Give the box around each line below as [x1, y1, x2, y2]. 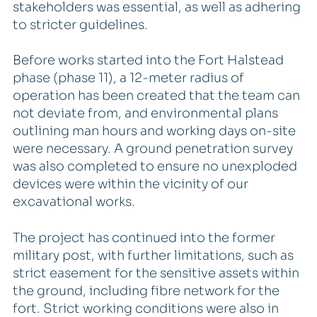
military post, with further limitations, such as [12, 247, 294, 263]
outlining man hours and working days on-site [12, 123, 296, 139]
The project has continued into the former [12, 229, 275, 246]
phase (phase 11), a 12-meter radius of [12, 70, 244, 86]
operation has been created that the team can [12, 88, 300, 104]
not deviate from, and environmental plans [12, 105, 278, 122]
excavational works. [12, 194, 135, 210]
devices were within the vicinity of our [12, 176, 248, 192]
